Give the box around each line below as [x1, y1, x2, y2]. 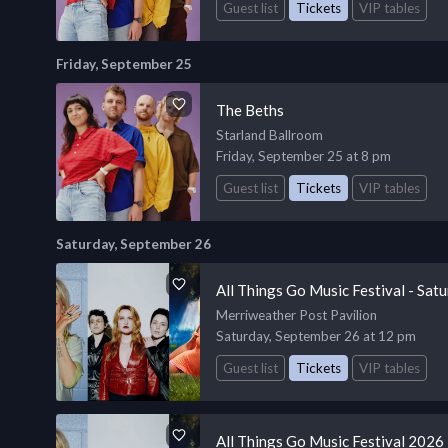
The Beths [216, 100, 284, 119]
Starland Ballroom [216, 126, 323, 143]
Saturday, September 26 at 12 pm [216, 327, 416, 344]
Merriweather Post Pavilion [216, 306, 377, 323]
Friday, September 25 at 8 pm [216, 147, 391, 164]
